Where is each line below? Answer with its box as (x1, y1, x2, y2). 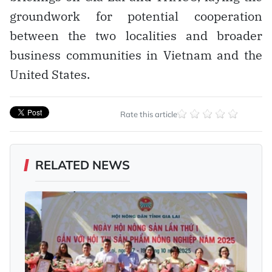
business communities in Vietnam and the (10, 46, 262, 63)
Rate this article (120, 109, 177, 119)
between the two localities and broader (10, 27, 262, 44)
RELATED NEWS (35, 157, 130, 172)
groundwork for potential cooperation (10, 7, 262, 24)
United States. (10, 66, 90, 83)
